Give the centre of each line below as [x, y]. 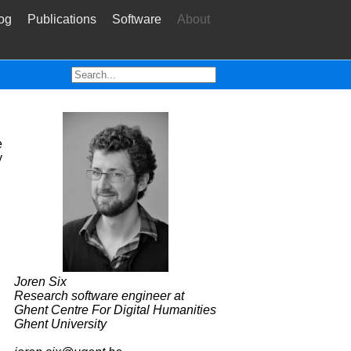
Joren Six [40, 281]
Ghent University [60, 324]
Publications [62, 19]
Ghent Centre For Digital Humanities [115, 309]
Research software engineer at [99, 295]
